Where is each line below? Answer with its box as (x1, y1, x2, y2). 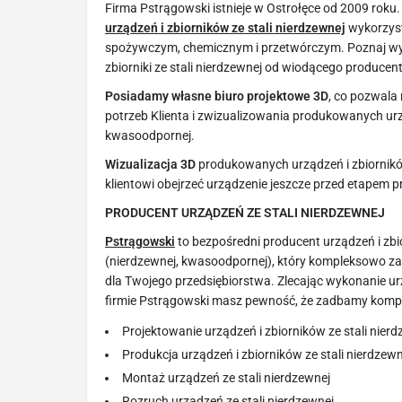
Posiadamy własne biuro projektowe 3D (105, 89, 328, 104)
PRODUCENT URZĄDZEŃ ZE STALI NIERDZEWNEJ (105, 205, 385, 221)
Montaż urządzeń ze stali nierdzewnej (122, 371, 330, 386)
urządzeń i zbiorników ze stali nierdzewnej (105, 21, 345, 36)
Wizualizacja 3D (105, 157, 196, 172)
